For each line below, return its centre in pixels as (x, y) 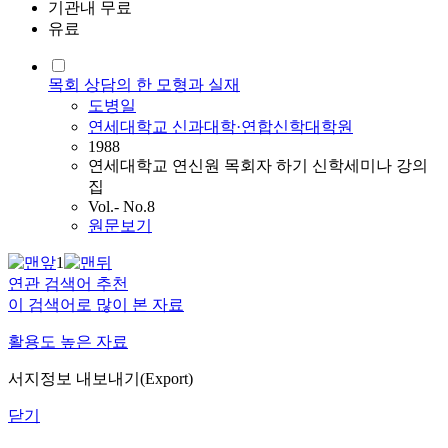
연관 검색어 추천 (68, 284)
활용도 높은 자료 (68, 342)
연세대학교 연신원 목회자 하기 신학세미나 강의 (258, 166)
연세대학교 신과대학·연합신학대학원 (220, 127)
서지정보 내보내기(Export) (100, 379)
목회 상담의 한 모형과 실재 (144, 85)
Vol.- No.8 (121, 207)
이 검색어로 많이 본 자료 (96, 305)
